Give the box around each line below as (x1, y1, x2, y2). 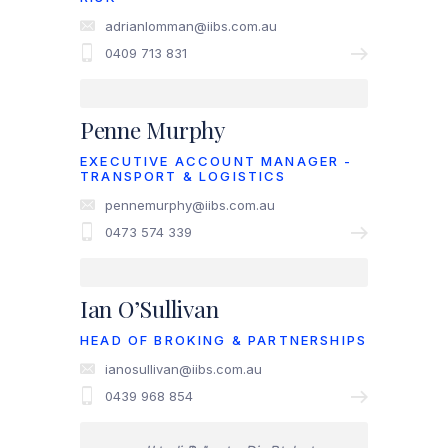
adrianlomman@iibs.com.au (105, 18, 277, 35)
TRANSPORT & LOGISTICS (80, 168, 287, 185)
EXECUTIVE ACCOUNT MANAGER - (80, 153, 353, 170)
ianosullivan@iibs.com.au (105, 360, 262, 377)
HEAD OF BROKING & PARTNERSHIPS (80, 331, 368, 348)
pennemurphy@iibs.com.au (105, 197, 275, 214)
